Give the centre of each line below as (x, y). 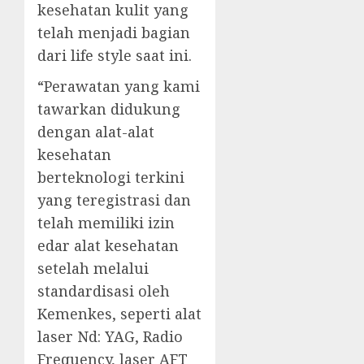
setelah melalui (93, 269)
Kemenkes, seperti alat (119, 314)
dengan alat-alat (96, 132)
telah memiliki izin (106, 223)
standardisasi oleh (104, 291)
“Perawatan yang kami (119, 87)
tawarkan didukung (109, 109)
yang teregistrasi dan (114, 200)
